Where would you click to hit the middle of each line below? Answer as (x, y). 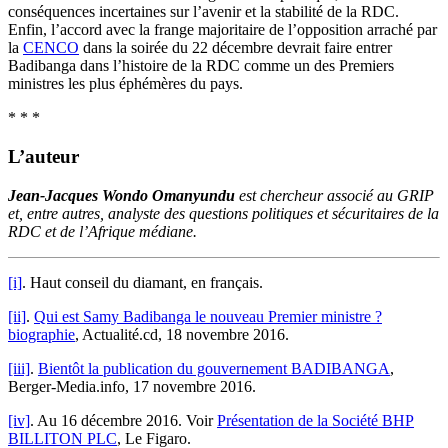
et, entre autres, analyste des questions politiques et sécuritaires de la (223, 213)
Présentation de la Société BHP (315, 420)
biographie (41, 334)
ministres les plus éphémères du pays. (125, 84)
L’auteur (43, 157)
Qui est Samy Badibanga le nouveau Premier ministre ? (208, 316)
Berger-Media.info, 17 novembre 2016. (132, 386)
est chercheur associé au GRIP (334, 195)
